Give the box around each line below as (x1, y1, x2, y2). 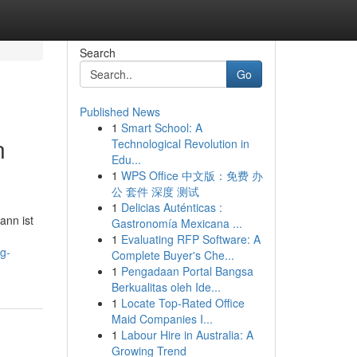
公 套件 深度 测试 (111, 183, 199, 199)
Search (79, 45, 116, 61)
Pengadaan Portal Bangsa (120, 263, 253, 279)
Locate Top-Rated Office (120, 295, 245, 311)
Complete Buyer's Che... (111, 247, 234, 263)
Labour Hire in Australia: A (120, 327, 253, 343)
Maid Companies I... (111, 311, 213, 327)
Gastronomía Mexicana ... (111, 215, 242, 231)
